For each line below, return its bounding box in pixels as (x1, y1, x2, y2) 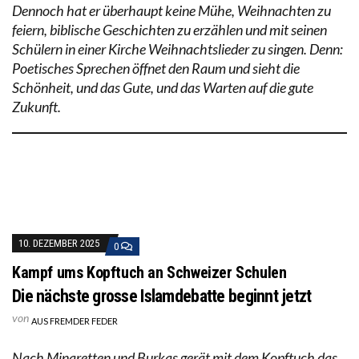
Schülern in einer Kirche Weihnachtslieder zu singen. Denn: (12, 39, 343, 58)
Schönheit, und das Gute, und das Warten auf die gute (12, 78, 313, 96)
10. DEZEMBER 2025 (18, 236, 99, 249)
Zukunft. (12, 97, 61, 115)
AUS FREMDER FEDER (31, 315, 118, 326)
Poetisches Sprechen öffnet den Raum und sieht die (12, 58, 300, 77)
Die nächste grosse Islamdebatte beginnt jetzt (12, 285, 312, 306)
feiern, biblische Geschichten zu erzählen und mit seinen (12, 20, 327, 38)
